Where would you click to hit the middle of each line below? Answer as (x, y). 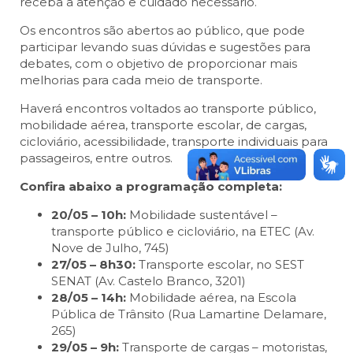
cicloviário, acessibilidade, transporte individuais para (174, 142)
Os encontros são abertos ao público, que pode (162, 31)
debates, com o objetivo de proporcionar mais (158, 64)
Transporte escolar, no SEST (220, 265)
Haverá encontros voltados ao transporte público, (168, 109)
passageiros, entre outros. (96, 158)
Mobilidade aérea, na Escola (211, 298)
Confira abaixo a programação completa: (151, 187)
